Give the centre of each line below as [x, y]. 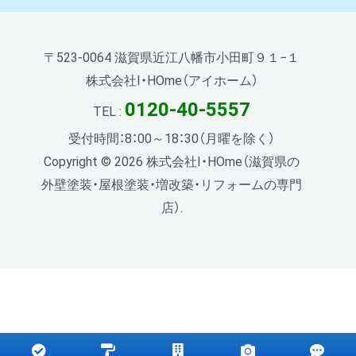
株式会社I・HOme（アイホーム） [172, 80]
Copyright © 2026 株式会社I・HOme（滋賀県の [172, 161]
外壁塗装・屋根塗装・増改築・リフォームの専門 [172, 184]
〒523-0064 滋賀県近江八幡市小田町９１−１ [172, 57]
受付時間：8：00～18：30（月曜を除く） [172, 138]
